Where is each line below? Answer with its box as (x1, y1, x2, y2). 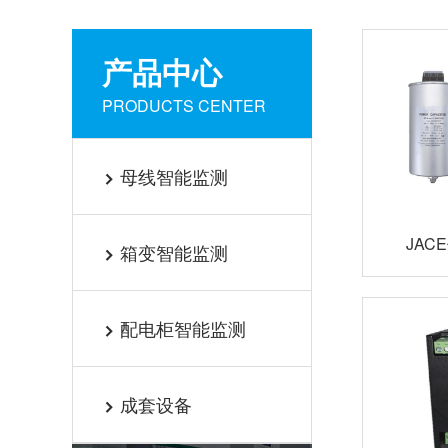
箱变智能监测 (120, 239, 228, 265)
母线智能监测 (120, 163, 228, 189)
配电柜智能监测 (120, 315, 246, 341)
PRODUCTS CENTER (102, 94, 266, 117)
